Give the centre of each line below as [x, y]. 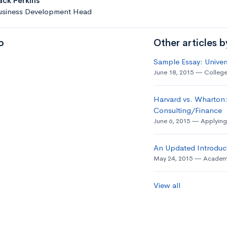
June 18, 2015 [173, 72]
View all [167, 185]
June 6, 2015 [172, 121]
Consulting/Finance [187, 110]
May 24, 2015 [173, 158]
